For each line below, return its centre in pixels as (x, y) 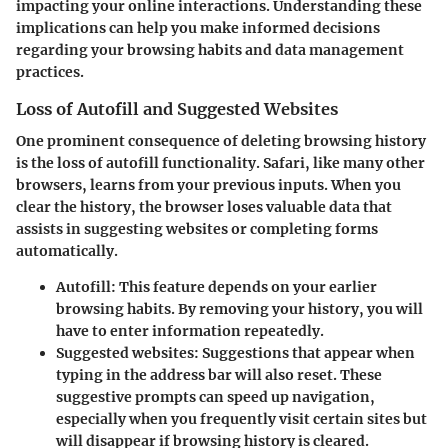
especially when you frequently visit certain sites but (241, 418)
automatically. (67, 250)
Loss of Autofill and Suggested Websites (177, 108)
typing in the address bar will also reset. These (219, 374)
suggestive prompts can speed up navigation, (215, 396)
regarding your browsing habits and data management (210, 49)
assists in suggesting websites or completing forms (197, 228)
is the (36, 162)
